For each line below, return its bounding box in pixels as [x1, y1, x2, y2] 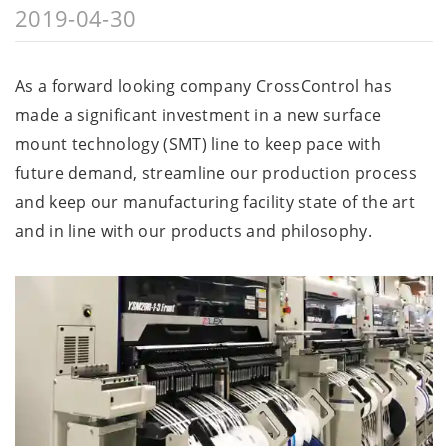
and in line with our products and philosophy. [15, 219, 372, 242]
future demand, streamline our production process [15, 161, 417, 184]
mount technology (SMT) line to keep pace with [15, 132, 381, 155]
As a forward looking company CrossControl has [15, 74, 392, 97]
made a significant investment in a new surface [15, 103, 382, 126]
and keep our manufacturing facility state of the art [15, 190, 416, 213]
